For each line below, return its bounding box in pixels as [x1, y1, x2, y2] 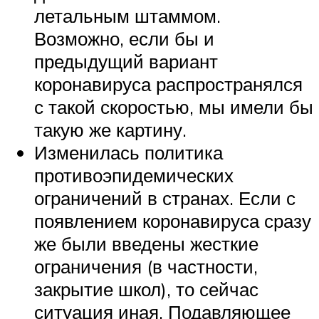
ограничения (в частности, [34, 254, 258, 278]
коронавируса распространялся [34, 72, 303, 95]
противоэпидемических [34, 163, 234, 187]
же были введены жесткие [34, 231, 258, 255]
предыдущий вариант [34, 49, 218, 73]
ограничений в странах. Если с [34, 186, 296, 209]
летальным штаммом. [34, 4, 221, 27]
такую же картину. [34, 117, 187, 141]
